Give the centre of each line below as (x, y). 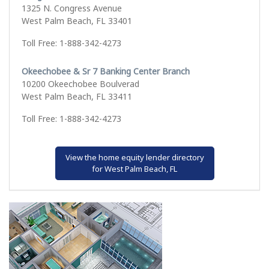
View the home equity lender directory (134, 158)
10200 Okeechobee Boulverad (80, 84)
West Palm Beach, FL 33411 (77, 97)
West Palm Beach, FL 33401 (77, 21)
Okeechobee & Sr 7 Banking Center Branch (106, 71)
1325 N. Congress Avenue (72, 8)
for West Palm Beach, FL (134, 169)
